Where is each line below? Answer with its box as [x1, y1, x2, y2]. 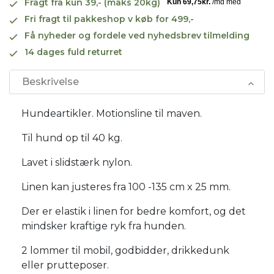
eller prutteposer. [21, 259, 109, 271]
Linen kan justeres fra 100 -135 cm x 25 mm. [21, 180, 231, 193]
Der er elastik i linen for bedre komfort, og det [21, 205, 246, 217]
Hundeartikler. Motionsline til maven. [21, 107, 202, 119]
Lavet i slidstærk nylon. [21, 156, 132, 168]
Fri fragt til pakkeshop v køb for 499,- [24, 13, 194, 24]
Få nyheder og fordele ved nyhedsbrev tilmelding [24, 29, 250, 41]
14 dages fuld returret [24, 46, 122, 57]
